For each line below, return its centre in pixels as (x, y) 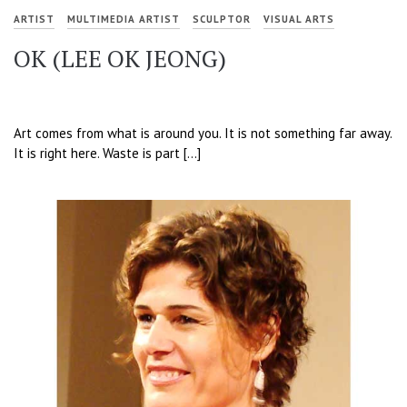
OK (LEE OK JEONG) (120, 59)
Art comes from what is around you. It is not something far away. (203, 133)
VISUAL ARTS (299, 20)
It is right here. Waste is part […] (107, 153)
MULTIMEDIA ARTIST (124, 20)
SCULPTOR (222, 20)
